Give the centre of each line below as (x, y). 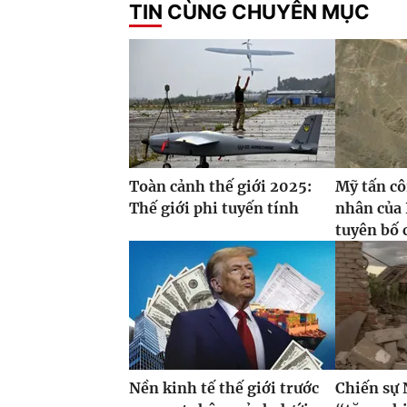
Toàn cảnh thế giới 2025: (220, 187)
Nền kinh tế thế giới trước (224, 388)
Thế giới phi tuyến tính (214, 208)
